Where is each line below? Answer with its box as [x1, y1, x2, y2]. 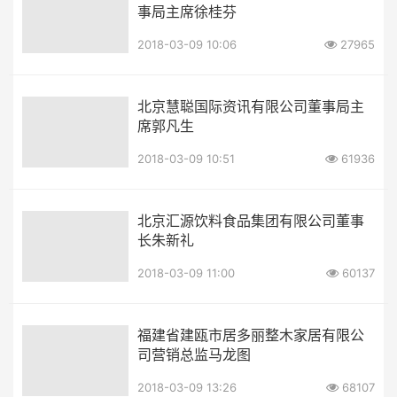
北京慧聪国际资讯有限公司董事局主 [137, 97, 364, 115]
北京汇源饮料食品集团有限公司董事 [137, 211, 364, 230]
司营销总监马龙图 [137, 345, 251, 363]
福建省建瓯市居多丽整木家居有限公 [137, 325, 364, 344]
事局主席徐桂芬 [137, 2, 237, 20]
